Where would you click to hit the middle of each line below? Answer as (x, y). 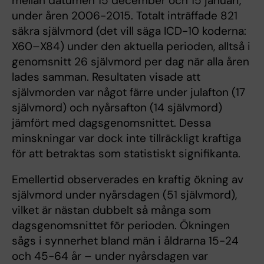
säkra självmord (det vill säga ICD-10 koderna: (129, 31)
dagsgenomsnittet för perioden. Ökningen (121, 226)
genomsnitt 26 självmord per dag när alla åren (131, 62)
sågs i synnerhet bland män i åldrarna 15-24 (125, 241)
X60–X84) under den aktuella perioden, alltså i (131, 47)
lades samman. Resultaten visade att (106, 77)
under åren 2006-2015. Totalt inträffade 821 (125, 16)
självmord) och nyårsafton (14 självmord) (117, 108)
